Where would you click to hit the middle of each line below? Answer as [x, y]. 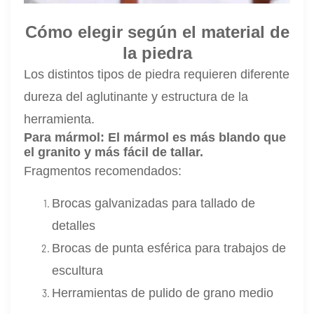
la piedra [157, 53]
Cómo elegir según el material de [157, 32]
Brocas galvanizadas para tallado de [154, 204]
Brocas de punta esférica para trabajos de [169, 248]
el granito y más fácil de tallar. [114, 152]
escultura [78, 271]
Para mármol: [66, 138]
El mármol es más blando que [197, 138]
